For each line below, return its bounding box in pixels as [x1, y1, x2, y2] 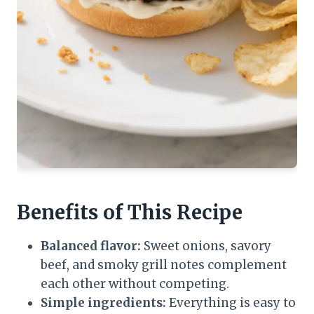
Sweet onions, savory [141, 238, 271, 254]
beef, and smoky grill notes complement [41, 257, 287, 273]
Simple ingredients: [41, 295, 166, 311]
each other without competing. [41, 276, 229, 292]
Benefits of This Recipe [17, 200, 243, 226]
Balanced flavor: [41, 238, 141, 254]
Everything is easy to [166, 295, 296, 311]
